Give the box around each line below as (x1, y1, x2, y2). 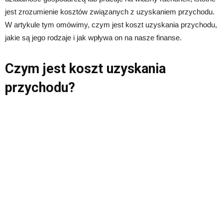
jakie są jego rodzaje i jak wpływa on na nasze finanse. (5, 33, 182, 42)
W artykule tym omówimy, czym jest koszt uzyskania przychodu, (5, 20, 217, 29)
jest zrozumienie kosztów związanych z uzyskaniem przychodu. (5, 7, 215, 16)
